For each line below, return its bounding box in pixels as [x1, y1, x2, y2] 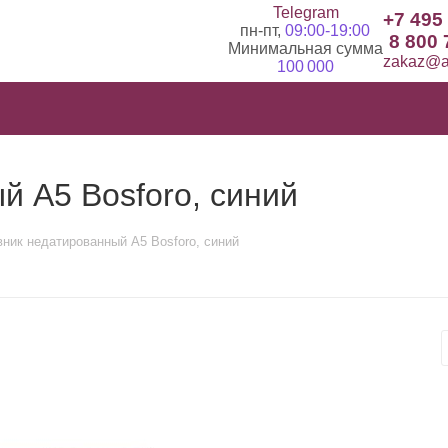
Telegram [272, 4, 339, 21]
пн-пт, [240, 22, 285, 39]
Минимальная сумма [227, 40, 383, 57]
